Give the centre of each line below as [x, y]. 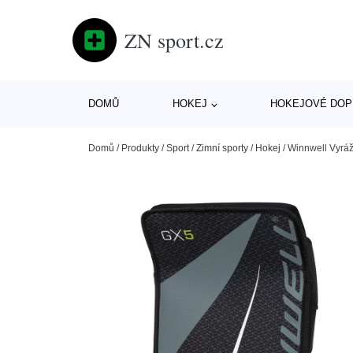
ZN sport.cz [174, 40]
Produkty [140, 148]
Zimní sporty [222, 148]
